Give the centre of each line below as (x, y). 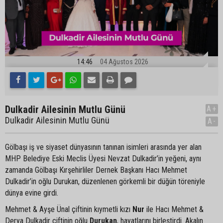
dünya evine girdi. (32, 193)
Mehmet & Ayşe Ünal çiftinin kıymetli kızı (69, 209)
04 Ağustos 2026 (124, 61)
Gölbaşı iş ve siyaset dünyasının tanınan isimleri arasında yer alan (103, 147)
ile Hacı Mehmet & (174, 209)
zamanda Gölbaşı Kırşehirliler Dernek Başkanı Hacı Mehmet (96, 170)
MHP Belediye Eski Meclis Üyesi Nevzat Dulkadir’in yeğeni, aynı (103, 158)
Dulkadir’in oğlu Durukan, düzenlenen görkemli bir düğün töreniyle (105, 181)
